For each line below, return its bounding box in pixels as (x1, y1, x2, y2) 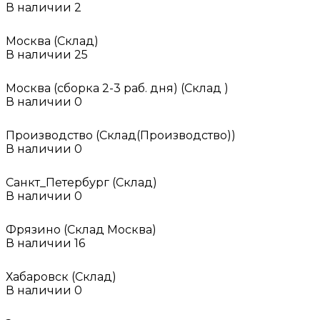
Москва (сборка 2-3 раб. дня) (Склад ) (6, 81, 229, 95)
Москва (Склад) (6, 34, 99, 48)
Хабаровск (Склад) (6, 269, 116, 284)
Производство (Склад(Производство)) (6, 128, 236, 142)
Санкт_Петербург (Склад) (6, 175, 157, 189)
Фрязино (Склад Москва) (6, 222, 156, 236)
